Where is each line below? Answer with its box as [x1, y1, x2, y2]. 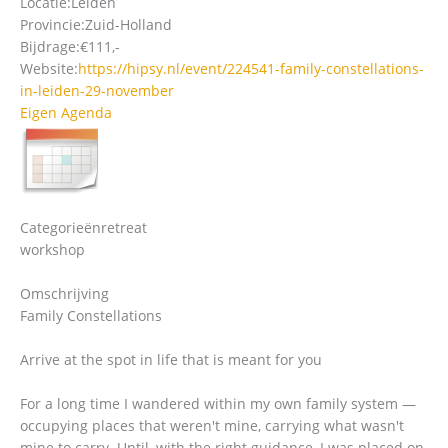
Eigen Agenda [20, 102, 112, 122]
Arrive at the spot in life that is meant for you [20, 349, 322, 369]
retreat [101, 217, 147, 237]
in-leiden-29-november [20, 80, 174, 100]
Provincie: [20, 14, 85, 34]
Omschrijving [20, 283, 109, 303]
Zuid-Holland [85, 14, 172, 34]
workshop [20, 239, 85, 259]
